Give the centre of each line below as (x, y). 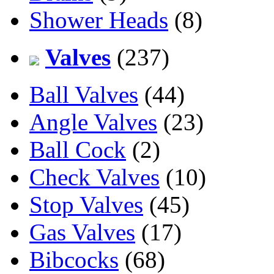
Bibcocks (74, 259)
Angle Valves (93, 122)
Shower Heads (99, 20)
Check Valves (94, 177)
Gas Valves (82, 232)
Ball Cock (78, 149)
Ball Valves (84, 94)
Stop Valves (86, 204)
